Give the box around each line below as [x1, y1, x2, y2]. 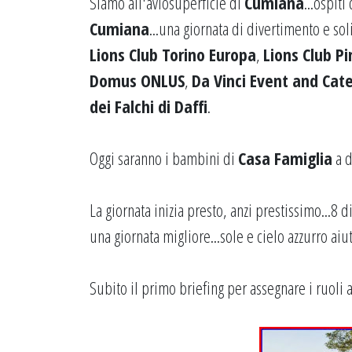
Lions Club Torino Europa [90, 42, 256, 66]
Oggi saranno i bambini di [90, 146, 238, 170]
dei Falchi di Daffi [90, 94, 207, 118]
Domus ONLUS [90, 68, 185, 92]
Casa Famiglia [238, 146, 332, 170]
